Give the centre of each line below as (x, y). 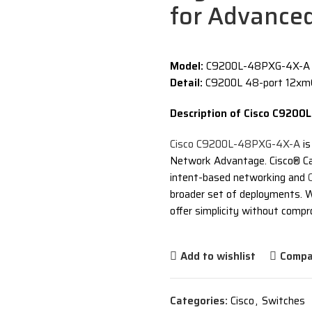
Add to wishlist (218, 256)
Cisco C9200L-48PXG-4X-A (235, 144)
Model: (187, 66)
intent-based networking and (239, 178)
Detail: (186, 83)
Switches (283, 301)
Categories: (199, 301)
